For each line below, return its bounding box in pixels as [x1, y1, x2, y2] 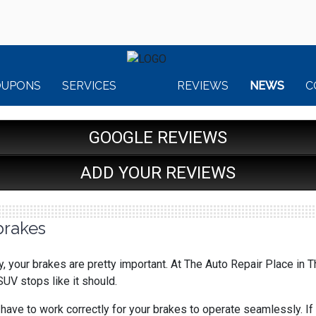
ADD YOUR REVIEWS [80, 163, 236, 183]
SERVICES [62, 79, 116, 92]
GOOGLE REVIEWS [89, 128, 227, 147]
